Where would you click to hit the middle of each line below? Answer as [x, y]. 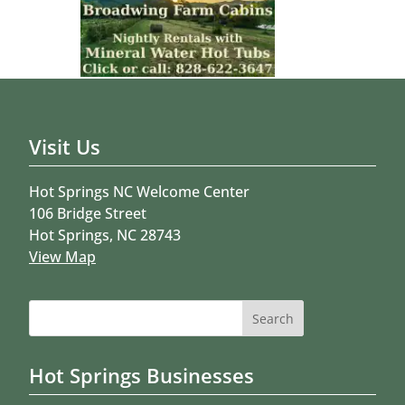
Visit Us [65, 146]
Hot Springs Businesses [141, 375]
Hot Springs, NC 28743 [105, 235]
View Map [62, 257]
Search [50, 307]
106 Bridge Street [88, 213]
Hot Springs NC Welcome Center [139, 192]
